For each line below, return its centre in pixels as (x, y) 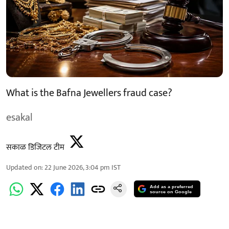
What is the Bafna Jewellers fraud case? (89, 93)
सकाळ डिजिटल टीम (35, 147)
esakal (19, 117)
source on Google (171, 192)
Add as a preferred (172, 187)
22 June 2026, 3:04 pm (77, 167)
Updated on (24, 167)
